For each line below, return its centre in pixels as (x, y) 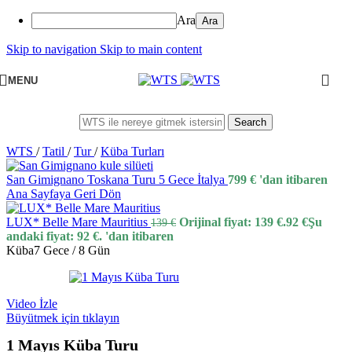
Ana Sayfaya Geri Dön (64, 194)
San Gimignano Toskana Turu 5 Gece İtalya (117, 180)
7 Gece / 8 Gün (72, 250)
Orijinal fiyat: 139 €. (233, 222)
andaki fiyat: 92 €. (54, 236)
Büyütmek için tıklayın (63, 318)
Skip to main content (151, 49)
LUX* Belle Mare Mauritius (79, 222)
